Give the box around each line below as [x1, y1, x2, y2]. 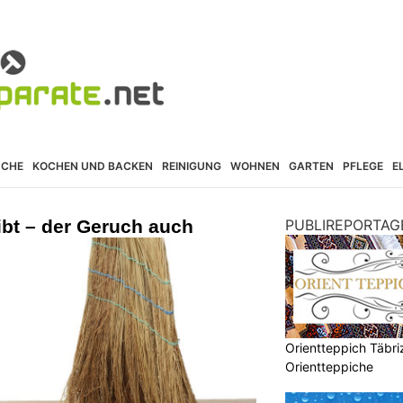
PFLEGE [343, 158, 383, 173]
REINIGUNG [162, 158, 221, 173]
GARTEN [289, 158, 334, 173]
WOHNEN [230, 158, 280, 173]
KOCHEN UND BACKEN [32, 158, 153, 173]
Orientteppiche [285, 358, 373, 374]
